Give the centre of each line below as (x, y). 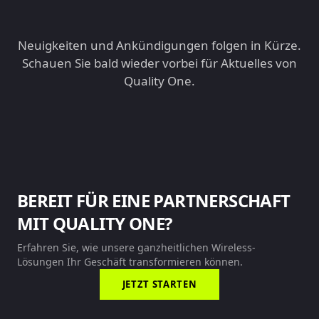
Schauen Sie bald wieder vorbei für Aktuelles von (159, 63)
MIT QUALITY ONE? (95, 223)
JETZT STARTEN (159, 284)
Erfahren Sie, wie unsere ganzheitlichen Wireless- (136, 247)
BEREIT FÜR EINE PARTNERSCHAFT (154, 200)
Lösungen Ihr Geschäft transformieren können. (130, 262)
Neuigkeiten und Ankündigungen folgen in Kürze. (159, 45)
